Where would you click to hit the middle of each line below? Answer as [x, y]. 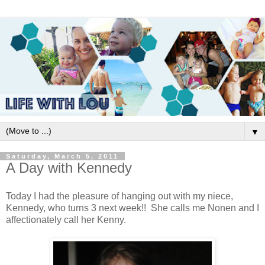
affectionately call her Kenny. [66, 219]
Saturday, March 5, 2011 [62, 156]
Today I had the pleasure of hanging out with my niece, [119, 196]
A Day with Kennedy [69, 167]
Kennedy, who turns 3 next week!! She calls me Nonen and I [132, 208]
